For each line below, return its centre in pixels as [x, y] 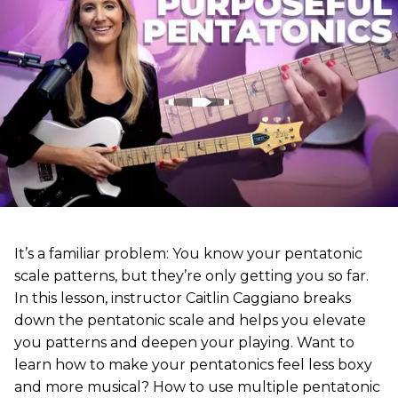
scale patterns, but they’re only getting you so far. [191, 275]
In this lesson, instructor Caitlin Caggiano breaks [183, 298]
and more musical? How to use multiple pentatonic [197, 386]
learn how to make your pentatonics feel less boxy [193, 364]
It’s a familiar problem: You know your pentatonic [188, 253]
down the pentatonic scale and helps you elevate [190, 320]
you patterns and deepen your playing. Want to [184, 342]
